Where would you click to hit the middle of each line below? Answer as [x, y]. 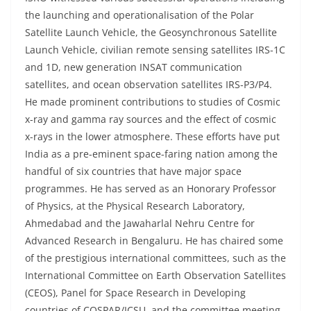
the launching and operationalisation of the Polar [140, 15]
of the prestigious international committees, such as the [155, 258]
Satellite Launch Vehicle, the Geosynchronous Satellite [151, 33]
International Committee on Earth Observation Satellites [155, 276]
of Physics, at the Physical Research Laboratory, [135, 206]
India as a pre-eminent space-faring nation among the [151, 154]
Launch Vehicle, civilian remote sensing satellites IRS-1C [155, 50]
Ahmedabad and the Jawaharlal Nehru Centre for [140, 224]
